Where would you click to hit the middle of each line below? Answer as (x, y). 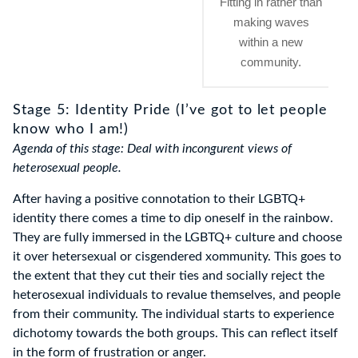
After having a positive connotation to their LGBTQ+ (159, 199)
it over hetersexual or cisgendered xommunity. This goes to (177, 257)
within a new (271, 42)
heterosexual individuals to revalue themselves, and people (177, 295)
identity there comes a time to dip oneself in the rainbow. (173, 219)
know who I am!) (71, 130)
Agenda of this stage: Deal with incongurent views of (152, 149)
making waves (271, 22)
